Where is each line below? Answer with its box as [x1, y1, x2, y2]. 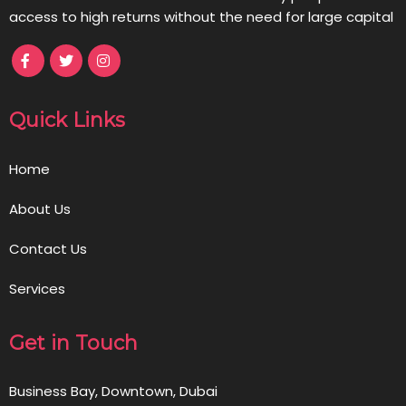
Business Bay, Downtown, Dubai [9, 381, 217, 401]
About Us [9, 198, 71, 218]
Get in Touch [9, 330, 138, 355]
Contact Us [9, 238, 87, 258]
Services [9, 278, 65, 298]
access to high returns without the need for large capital [9, 6, 393, 26]
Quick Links [9, 107, 125, 132]
